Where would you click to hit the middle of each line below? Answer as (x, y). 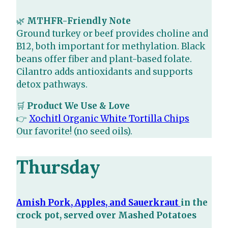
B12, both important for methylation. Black (111, 47)
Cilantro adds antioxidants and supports (105, 72)
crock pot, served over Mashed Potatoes (106, 216)
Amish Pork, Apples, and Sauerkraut (98, 203)
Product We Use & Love (78, 106)
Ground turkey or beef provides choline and (112, 34)
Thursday (58, 167)
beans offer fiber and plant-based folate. (104, 59)
